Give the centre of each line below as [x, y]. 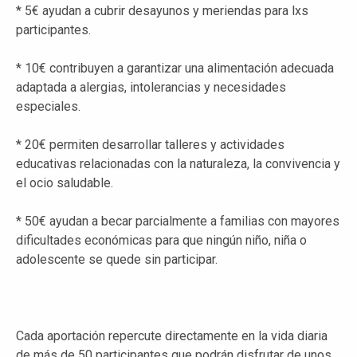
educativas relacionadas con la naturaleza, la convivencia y [178, 163]
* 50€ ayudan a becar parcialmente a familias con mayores [178, 221]
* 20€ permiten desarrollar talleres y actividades [150, 144]
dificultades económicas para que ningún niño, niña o [161, 240]
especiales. [48, 106]
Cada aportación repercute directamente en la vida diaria [172, 335]
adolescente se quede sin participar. [117, 259]
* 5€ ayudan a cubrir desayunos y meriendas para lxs [162, 10]
